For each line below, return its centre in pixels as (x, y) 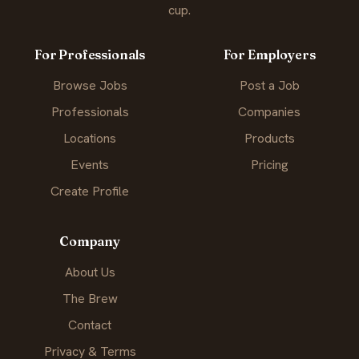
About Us (90, 272)
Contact (90, 325)
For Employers (269, 55)
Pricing (269, 165)
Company (90, 242)
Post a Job (269, 86)
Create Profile (90, 192)
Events (90, 165)
